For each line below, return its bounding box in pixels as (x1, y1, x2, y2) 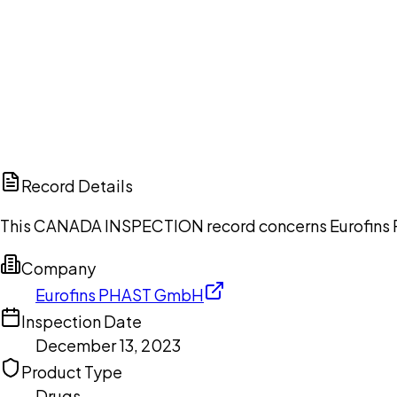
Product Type (21, 362, 122, 383)
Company (21, 258, 96, 279)
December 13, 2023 (35, 335, 181, 356)
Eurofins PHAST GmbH (35, 284, 204, 306)
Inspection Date (21, 311, 142, 332)
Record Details (21, 175, 133, 197)
